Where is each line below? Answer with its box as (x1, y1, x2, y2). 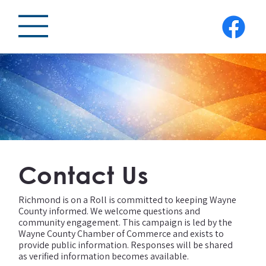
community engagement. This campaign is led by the (18, 216, 233, 229)
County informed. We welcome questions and (18, 205, 201, 218)
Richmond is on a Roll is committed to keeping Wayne (18, 194, 237, 207)
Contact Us (18, 161, 149, 189)
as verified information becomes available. (18, 250, 189, 263)
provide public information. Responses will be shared (18, 239, 233, 252)
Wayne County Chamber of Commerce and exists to (18, 227, 224, 240)
